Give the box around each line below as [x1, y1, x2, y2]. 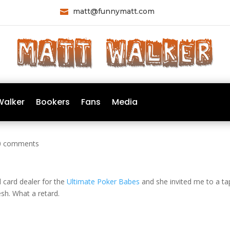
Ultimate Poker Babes [67, 177, 140, 187]
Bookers [35, 96, 70, 108]
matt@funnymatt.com [73, 7, 155, 16]
